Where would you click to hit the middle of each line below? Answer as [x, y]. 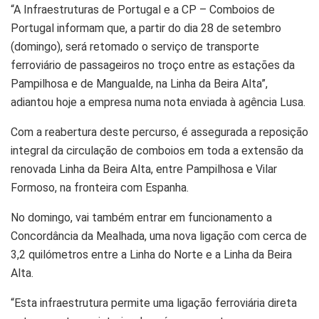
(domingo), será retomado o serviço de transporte [135, 46]
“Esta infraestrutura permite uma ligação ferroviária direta [154, 303]
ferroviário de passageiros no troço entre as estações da [153, 65]
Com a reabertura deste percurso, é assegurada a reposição [159, 132]
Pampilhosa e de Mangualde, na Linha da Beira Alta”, [139, 83]
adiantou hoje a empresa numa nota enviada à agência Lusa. [158, 102]
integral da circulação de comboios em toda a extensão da [157, 150]
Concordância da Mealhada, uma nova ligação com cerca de [159, 236]
